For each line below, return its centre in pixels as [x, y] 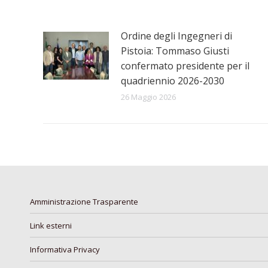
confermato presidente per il [185, 66]
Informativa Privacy [65, 249]
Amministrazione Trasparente [84, 202]
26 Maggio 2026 [148, 97]
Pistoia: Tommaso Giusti [175, 51]
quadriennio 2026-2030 [173, 81]
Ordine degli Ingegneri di [176, 36]
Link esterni [51, 226]
